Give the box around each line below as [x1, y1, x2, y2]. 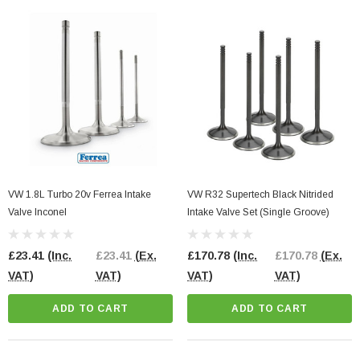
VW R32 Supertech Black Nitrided [187, 189, 333, 201]
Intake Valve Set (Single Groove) [187, 207, 329, 219]
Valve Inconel [8, 207, 67, 219]
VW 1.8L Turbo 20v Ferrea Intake [8, 189, 151, 201]
